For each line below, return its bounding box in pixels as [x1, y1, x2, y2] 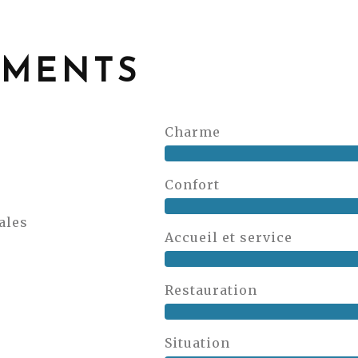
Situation [165, 335, 231, 351]
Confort [165, 177, 221, 193]
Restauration [165, 282, 258, 298]
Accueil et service [165, 229, 293, 245]
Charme [165, 124, 221, 140]
